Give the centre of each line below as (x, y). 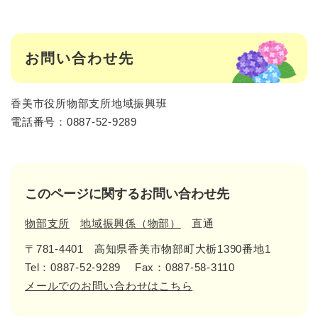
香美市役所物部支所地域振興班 (89, 104)
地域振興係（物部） (131, 224)
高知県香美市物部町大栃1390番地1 (182, 249)
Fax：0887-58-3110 (185, 268)
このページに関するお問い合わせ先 (127, 194)
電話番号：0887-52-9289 (74, 122)
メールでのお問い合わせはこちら (109, 286)
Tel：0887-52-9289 (73, 268)
